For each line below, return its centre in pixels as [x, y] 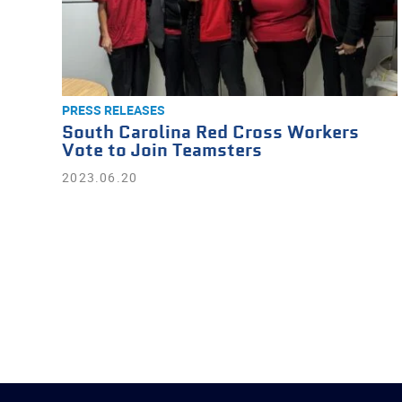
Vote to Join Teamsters [162, 151]
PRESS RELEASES [114, 110]
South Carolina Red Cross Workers [211, 133]
